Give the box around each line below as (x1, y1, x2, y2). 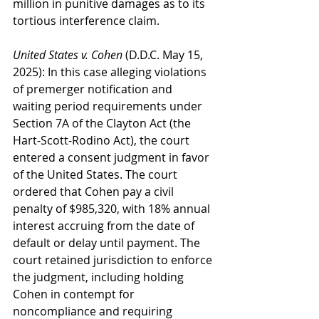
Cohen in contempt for (13, 286, 137, 302)
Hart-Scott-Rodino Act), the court (13, 132, 192, 148)
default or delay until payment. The (13, 235, 203, 251)
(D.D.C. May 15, (122, 47, 206, 63)
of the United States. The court (13, 167, 180, 182)
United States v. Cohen (13, 47, 122, 63)
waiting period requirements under (13, 98, 205, 114)
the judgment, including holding (13, 269, 187, 285)
